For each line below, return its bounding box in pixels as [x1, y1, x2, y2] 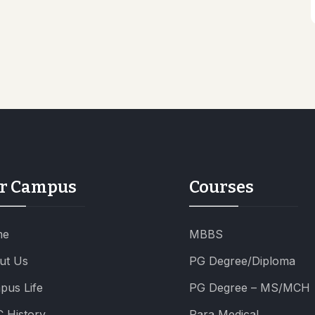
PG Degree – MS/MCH [189, 280, 311, 295]
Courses [189, 176, 255, 197]
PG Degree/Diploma [189, 253, 296, 268]
